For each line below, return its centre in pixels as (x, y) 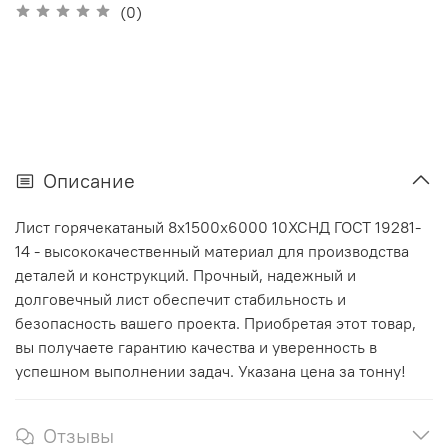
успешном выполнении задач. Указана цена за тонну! (210, 370)
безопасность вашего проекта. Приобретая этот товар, (215, 322)
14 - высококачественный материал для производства (212, 250)
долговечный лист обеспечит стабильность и (180, 298)
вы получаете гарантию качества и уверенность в (196, 346)
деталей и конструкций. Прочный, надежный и (185, 274)
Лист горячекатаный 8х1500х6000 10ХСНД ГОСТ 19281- (218, 226)
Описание (89, 180)
